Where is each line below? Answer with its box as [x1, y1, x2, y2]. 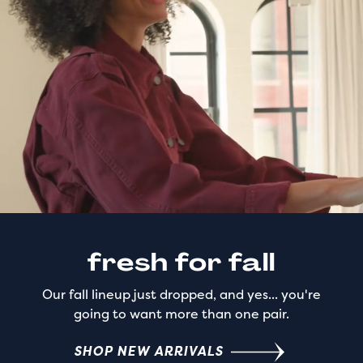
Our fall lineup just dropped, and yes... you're [41, 285, 321, 304]
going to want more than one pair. [73, 305, 289, 323]
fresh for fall [87, 246, 275, 279]
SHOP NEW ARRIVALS [73, 342, 223, 361]
